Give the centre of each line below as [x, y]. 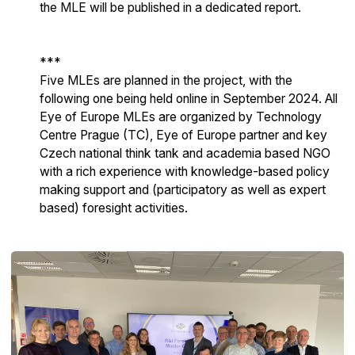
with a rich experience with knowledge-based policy [185, 172]
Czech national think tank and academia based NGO [185, 154]
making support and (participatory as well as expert [183, 190]
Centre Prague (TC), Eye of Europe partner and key [183, 136]
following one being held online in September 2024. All [189, 99]
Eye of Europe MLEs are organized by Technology [181, 117]
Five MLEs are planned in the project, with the [166, 81]
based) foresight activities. [114, 208]
